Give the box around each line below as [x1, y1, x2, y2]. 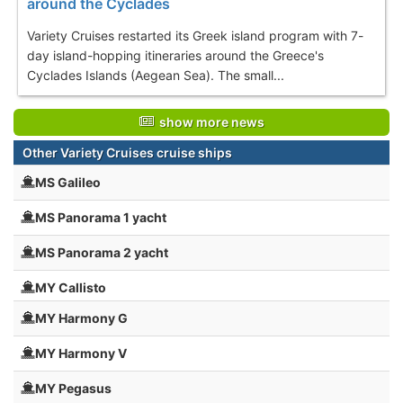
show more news [153, 113, 264, 130]
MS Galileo [35, 174, 101, 190]
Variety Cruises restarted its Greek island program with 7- [27, 27, 363, 43]
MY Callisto [35, 279, 106, 295]
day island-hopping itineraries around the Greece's [27, 47, 324, 63]
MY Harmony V [35, 345, 127, 361]
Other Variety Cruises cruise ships [22, 144, 232, 160]
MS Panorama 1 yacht [35, 209, 166, 225]
